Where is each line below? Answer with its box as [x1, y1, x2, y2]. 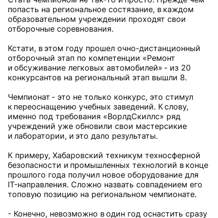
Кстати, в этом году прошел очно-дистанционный [8, 43, 200, 54]
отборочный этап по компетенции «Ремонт [8, 53, 175, 63]
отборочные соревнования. [8, 24, 113, 34]
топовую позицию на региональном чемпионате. [8, 189, 197, 200]
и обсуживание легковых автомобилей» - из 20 [8, 63, 191, 73]
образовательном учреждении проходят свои [8, 14, 186, 24]
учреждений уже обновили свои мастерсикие [8, 121, 187, 131]
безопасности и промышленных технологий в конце [8, 160, 208, 170]
